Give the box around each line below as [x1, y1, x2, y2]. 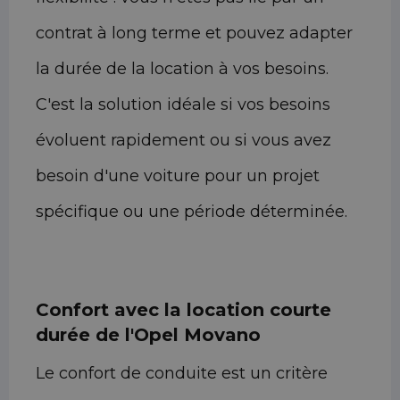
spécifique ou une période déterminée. [36, 202, 347, 222]
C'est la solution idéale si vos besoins [36, 95, 330, 115]
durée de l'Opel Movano [36, 324, 261, 346]
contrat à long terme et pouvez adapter [36, 23, 353, 44]
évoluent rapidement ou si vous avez [36, 130, 331, 151]
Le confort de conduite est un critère [36, 363, 328, 384]
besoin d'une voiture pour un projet [36, 166, 320, 187]
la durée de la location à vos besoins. [36, 59, 329, 79]
